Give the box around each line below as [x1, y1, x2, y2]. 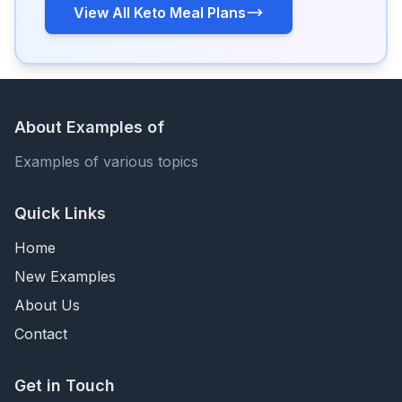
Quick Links [14, 204, 106, 223]
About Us [14, 296, 80, 314]
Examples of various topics [14, 153, 198, 170]
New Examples [14, 267, 116, 285]
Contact [14, 325, 67, 343]
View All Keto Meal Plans [74, 4, 246, 22]
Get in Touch [14, 376, 115, 395]
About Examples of [14, 118, 164, 136]
